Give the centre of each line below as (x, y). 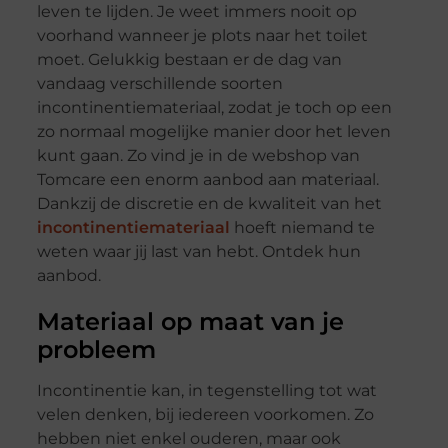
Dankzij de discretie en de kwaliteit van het (209, 204)
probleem (96, 350)
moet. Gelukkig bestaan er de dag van (189, 60)
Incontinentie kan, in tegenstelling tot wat (206, 391)
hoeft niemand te (302, 228)
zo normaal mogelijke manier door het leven (213, 132)
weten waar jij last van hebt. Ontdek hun (198, 252)
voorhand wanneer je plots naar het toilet (202, 36)
